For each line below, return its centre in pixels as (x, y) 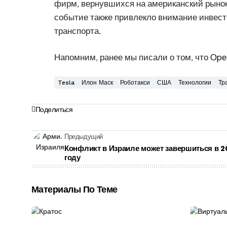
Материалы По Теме (74, 189)
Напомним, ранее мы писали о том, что (132, 57)
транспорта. (78, 30)
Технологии (195, 82)
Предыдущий (84, 137)
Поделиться (54, 109)
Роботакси (135, 82)
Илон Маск (97, 82)
